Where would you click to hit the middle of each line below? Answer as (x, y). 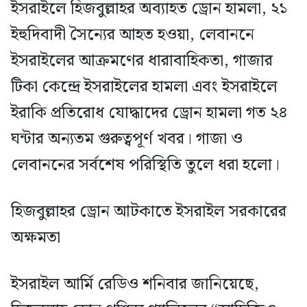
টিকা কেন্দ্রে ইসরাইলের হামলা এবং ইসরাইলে (144, 87)
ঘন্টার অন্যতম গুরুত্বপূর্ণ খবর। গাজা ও (127, 139)
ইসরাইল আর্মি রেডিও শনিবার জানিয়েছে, (135, 284)
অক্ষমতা (36, 237)
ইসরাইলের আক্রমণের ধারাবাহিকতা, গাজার (142, 61)
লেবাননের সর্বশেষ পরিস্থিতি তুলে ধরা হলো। (145, 165)
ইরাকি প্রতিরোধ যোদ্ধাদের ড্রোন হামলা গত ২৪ (149, 113)
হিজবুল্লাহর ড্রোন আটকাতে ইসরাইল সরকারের (149, 211)
